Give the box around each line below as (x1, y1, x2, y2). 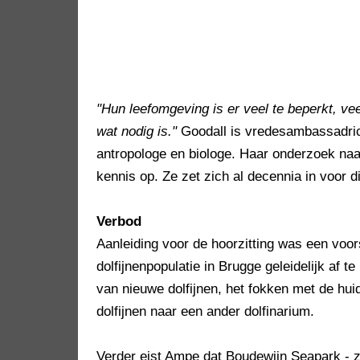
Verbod (96, 214, 141, 230)
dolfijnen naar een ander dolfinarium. (96, 304, 314, 320)
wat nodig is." (96, 124, 177, 140)
